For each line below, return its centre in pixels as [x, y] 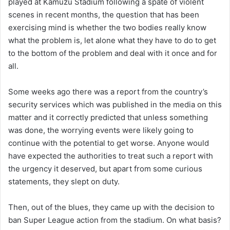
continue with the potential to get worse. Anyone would [109, 143]
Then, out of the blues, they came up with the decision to [111, 207]
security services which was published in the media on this [115, 104]
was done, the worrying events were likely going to [101, 130]
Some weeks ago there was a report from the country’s [108, 91]
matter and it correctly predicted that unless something [108, 117]
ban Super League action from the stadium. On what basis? [115, 220]
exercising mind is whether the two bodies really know [107, 27]
